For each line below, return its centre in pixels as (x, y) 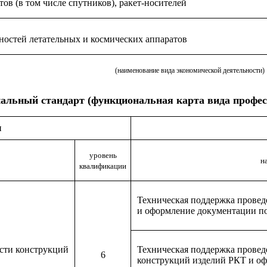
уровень (103, 155)
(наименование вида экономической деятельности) (190, 70)
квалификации (103, 166)
